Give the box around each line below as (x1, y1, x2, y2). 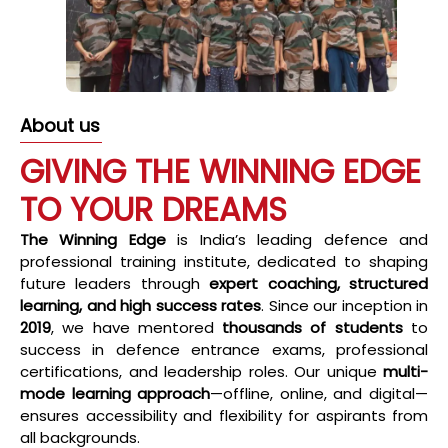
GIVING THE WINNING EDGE (20, 148, 421, 194)
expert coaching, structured (209, 272, 429, 294)
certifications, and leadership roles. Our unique (20, 360, 383, 382)
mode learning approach (20, 382, 211, 404)
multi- (383, 360, 428, 382)
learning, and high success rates (20, 294, 261, 316)
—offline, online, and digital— (210, 382, 429, 404)
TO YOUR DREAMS (20, 186, 287, 232)
